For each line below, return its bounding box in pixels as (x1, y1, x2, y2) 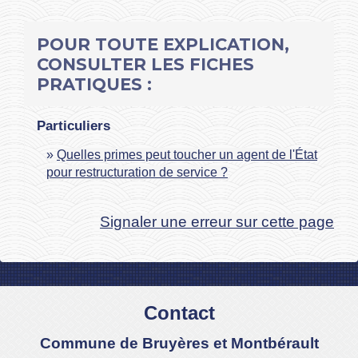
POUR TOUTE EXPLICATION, (37, 34, 289, 54)
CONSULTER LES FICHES (37, 54, 254, 74)
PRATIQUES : (37, 74, 152, 94)
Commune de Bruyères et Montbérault (39, 334, 319, 352)
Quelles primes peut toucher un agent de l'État (57, 147, 317, 161)
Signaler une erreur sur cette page (100, 213, 334, 230)
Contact (143, 301, 215, 324)
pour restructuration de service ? (46, 165, 228, 179)
